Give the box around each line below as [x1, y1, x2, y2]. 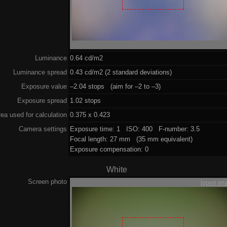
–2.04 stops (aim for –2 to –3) [70, 82, 161, 90]
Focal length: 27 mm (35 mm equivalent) [70, 135, 193, 143]
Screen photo [28, 177, 67, 185]
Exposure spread [17, 96, 67, 104]
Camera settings [19, 125, 67, 133]
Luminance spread [13, 68, 67, 76]
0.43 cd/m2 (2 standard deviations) [70, 68, 172, 76]
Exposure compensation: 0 [70, 145, 149, 153]
